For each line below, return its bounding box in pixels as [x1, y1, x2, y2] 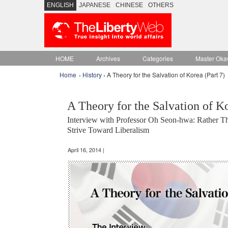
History [82, 70, 102, 79]
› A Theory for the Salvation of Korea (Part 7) [102, 70, 225, 79]
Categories [142, 54, 173, 63]
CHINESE [116, 2, 143, 9]
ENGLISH [47, 2, 74, 9]
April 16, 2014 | [68, 145, 106, 154]
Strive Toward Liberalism [67, 125, 149, 134]
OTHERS [148, 2, 174, 9]
